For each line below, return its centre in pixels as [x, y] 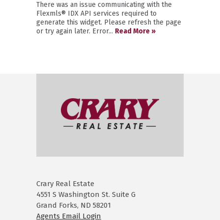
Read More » [135, 31]
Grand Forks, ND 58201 [74, 206]
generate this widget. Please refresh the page [109, 22]
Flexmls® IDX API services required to [96, 14]
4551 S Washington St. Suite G [86, 195]
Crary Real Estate [65, 184]
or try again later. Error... [76, 31]
